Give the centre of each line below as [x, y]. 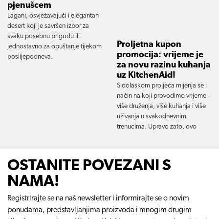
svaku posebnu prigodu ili [44, 37]
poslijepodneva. [30, 57]
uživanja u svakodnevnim [152, 117]
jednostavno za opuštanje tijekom [55, 47]
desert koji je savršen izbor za [48, 26]
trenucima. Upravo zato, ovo [157, 127]
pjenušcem [29, 6]
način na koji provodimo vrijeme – [164, 96]
